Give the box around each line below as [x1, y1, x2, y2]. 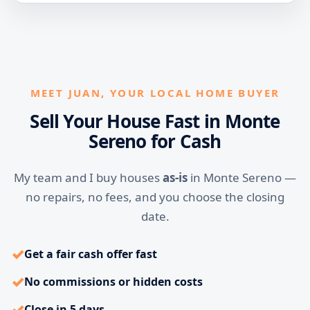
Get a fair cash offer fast [24, 246, 157, 262]
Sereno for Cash [89, 129, 221, 154]
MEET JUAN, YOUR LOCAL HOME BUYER [30, 86, 280, 100]
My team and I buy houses [14, 170, 163, 185]
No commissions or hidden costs [24, 274, 203, 289]
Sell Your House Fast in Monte [30, 109, 280, 134]
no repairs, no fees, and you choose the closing [26, 189, 284, 205]
